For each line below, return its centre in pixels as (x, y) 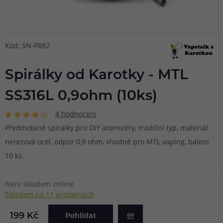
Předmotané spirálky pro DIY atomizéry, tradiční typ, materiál (107, 127)
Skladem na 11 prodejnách (50, 194)
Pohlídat (81, 216)
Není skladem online (39, 184)
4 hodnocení (76, 113)
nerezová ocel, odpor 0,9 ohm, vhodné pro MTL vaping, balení (107, 141)
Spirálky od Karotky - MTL (97, 75)
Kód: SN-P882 (27, 45)
